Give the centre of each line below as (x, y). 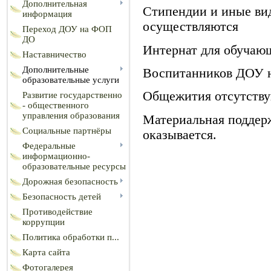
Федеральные (49, 146)
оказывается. (180, 135)
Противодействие (57, 212)
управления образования (71, 116)
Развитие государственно (72, 95)
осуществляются (191, 27)
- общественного (56, 105)
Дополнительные (56, 70)
